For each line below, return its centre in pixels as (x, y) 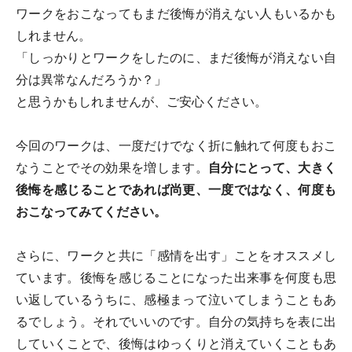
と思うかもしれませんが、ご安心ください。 (141, 102)
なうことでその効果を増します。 (112, 168)
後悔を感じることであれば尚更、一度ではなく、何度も (176, 190)
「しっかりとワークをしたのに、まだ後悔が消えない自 (176, 58)
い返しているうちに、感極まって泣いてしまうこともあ (176, 300)
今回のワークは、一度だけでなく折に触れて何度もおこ (176, 146)
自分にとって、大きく (272, 168)
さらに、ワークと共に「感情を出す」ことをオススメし (176, 256)
